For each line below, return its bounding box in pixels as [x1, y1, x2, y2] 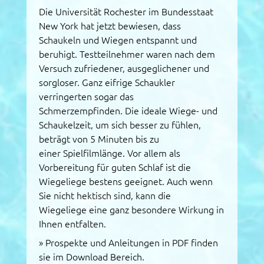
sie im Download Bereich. [39, 251, 147, 262]
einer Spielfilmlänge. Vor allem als [39, 147, 181, 159]
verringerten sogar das [39, 91, 134, 102]
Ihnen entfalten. [39, 218, 107, 229]
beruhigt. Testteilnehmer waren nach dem [39, 48, 216, 60]
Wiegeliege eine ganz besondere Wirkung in [39, 204, 225, 215]
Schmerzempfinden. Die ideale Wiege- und [39, 105, 218, 116]
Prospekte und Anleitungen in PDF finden [45, 237, 219, 248]
